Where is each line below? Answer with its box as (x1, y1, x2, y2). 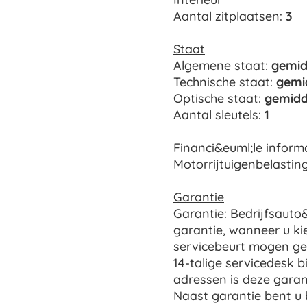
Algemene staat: (173, 58, 271, 74)
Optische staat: (173, 90, 265, 107)
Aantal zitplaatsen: (173, 8, 286, 25)
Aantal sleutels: (173, 107, 265, 123)
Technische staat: (173, 74, 276, 90)
